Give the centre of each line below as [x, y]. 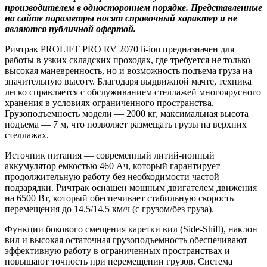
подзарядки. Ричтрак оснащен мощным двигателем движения [131, 187]
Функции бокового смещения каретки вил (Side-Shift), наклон [131, 229]
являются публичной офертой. [70, 29]
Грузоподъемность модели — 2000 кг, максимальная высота [127, 113]
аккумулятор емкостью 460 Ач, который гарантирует [112, 166]
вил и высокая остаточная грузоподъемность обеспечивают [126, 240]
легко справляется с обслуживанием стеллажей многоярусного [133, 92]
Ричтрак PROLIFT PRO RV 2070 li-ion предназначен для [119, 49]
